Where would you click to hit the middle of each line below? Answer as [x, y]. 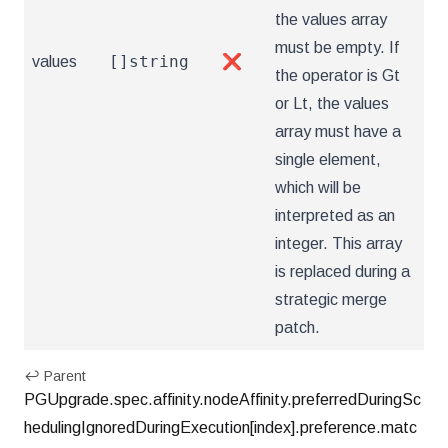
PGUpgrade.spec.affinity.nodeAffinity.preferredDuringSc [222, 399]
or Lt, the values [332, 103]
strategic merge [331, 299]
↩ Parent [55, 376]
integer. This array [338, 243]
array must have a [338, 131]
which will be [318, 187]
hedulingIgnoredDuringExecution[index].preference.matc [220, 427]
